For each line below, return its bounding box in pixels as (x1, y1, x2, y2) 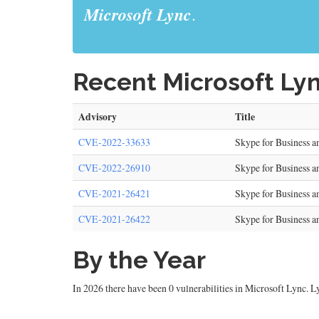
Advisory (78, 109, 117, 124)
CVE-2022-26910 (78, 161, 150, 174)
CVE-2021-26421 (78, 187, 150, 200)
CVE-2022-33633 (78, 135, 150, 149)
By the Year (73, 246, 206, 274)
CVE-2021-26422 (78, 212, 150, 226)
